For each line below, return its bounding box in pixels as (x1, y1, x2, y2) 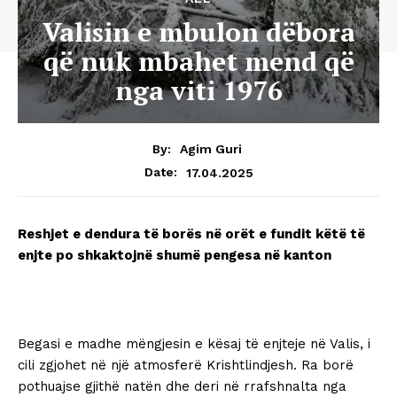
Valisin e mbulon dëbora (42, 13, 355, 50)
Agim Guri (180, 142, 242, 157)
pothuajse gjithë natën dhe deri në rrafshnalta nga (18, 378, 346, 395)
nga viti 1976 (114, 72, 283, 108)
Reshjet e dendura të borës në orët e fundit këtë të (18, 226, 365, 243)
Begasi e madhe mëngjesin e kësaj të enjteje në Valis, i (18, 336, 370, 353)
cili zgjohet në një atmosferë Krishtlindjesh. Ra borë (18, 357, 354, 374)
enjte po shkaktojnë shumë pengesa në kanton (18, 247, 331, 264)
